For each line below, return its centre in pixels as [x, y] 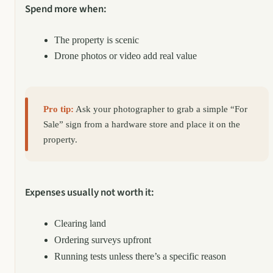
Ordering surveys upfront [103, 239]
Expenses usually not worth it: [90, 193]
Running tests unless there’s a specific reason [140, 256]
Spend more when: [66, 9]
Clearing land [80, 224]
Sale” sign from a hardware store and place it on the [142, 124]
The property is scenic [97, 40]
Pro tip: [59, 109]
